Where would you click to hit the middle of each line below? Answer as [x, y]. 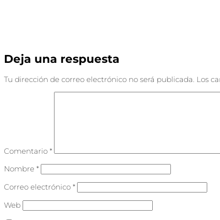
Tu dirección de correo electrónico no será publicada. [99, 79]
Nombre [20, 168]
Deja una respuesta [62, 59]
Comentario [27, 151]
